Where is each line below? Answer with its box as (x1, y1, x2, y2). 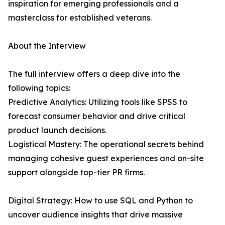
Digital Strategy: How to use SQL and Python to (8, 195, 193, 206)
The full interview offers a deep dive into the (8, 69, 180, 79)
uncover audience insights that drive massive (8, 209, 183, 220)
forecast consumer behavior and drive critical (8, 111, 185, 122)
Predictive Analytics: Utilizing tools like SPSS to (8, 97, 187, 107)
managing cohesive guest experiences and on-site (8, 153, 204, 164)
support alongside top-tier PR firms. (8, 167, 145, 178)
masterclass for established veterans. (8, 13, 152, 23)
